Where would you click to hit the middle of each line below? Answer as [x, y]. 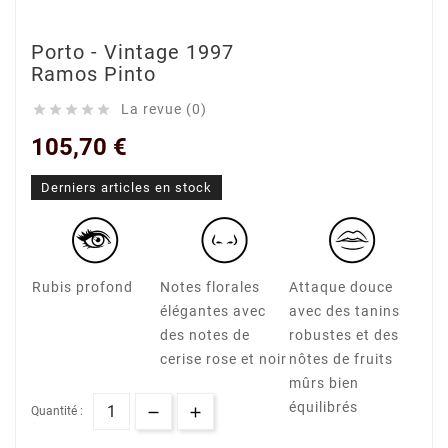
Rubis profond [82, 287]
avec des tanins [344, 311]
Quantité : [57, 411]
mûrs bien [323, 383]
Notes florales [210, 287]
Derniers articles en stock [126, 187]
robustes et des [343, 335]
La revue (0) [164, 109]
